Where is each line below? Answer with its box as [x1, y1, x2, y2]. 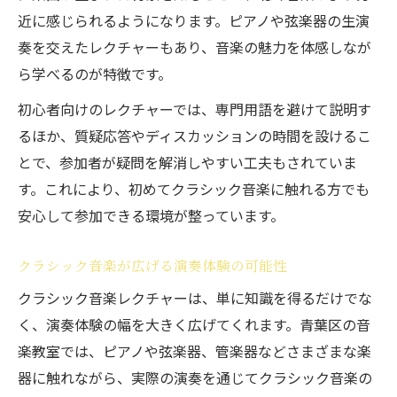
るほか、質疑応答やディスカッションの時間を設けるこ [18, 125, 371, 146]
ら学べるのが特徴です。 [18, 63, 172, 84]
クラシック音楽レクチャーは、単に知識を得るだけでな [18, 287, 372, 308]
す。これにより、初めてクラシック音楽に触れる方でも [18, 178, 370, 199]
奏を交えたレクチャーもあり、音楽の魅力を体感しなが [18, 36, 371, 58]
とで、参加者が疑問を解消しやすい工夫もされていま [18, 152, 357, 173]
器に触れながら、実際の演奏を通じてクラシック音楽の [18, 367, 372, 388]
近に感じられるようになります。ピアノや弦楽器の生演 [18, 10, 370, 31]
